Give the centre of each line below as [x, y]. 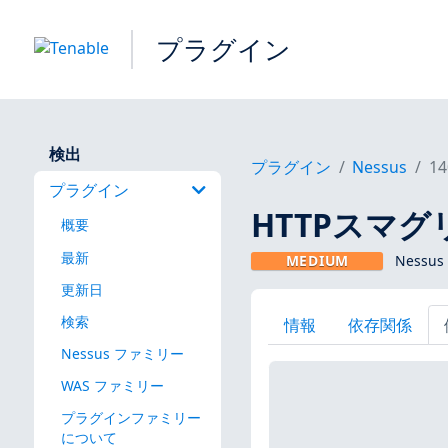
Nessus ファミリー [122, 353]
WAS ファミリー [112, 385]
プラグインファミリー [130, 418]
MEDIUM [317, 261]
